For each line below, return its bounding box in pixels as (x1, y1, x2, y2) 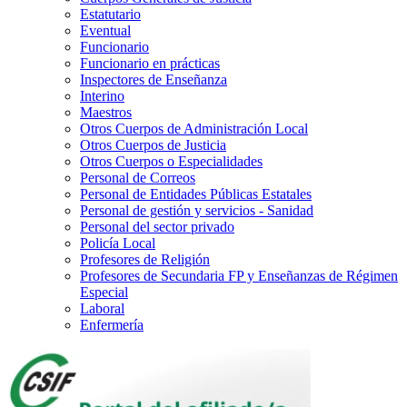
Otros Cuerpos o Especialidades (80, 154, 263, 170)
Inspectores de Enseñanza (80, 72, 227, 88)
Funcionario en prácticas (80, 55, 220, 72)
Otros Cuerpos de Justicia (80, 137, 226, 154)
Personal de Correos (80, 170, 195, 186)
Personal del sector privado (80, 219, 234, 235)
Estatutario (80, 6, 141, 23)
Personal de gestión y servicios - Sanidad (80, 203, 313, 219)
